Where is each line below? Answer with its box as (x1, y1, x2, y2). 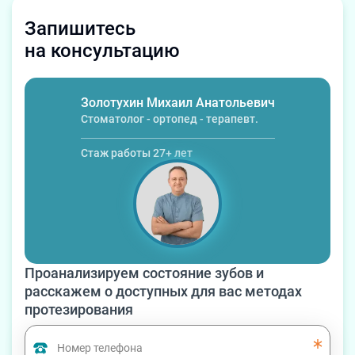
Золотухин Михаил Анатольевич (80, 95, 275, 110)
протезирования (25, 301, 133, 318)
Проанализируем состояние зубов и (25, 265, 264, 281)
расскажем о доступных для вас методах (25, 283, 302, 300)
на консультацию (25, 40, 180, 62)
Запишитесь (25, 17, 136, 40)
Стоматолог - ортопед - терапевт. (80, 113, 258, 125)
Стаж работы (80, 147, 153, 159)
